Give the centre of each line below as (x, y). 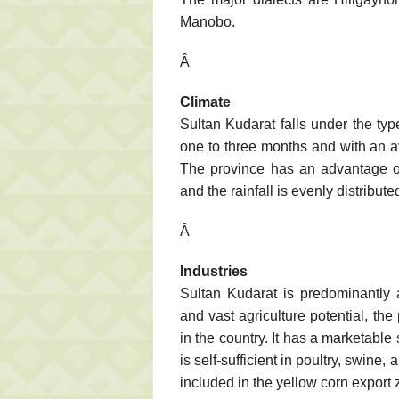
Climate (205, 102)
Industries (214, 271)
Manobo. (208, 21)
